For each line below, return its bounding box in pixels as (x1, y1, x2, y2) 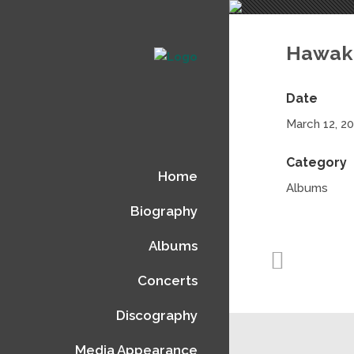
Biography (130, 202, 198, 219)
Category (286, 155, 347, 170)
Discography (116, 307, 198, 323)
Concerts (137, 272, 198, 288)
